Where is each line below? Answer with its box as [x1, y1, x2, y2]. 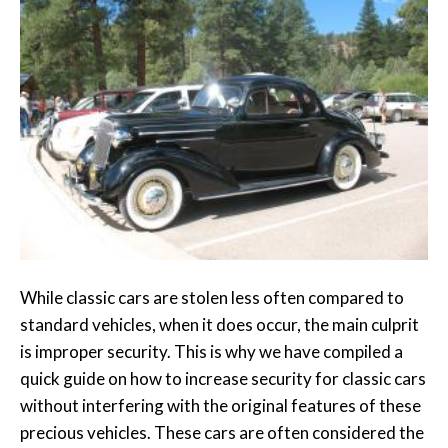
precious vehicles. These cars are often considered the [20, 421, 424, 443]
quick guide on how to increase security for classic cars [20, 367, 426, 389]
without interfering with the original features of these [20, 394, 421, 416]
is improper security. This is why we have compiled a [20, 340, 403, 362]
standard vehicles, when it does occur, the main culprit [20, 313, 419, 335]
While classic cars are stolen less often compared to [20, 286, 404, 308]
